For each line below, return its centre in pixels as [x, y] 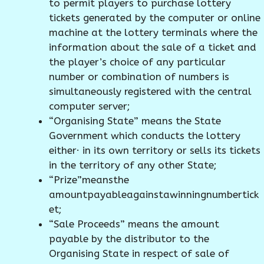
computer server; [89, 106]
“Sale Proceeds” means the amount [134, 224]
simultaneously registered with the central [150, 91]
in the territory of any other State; [133, 165]
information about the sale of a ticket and [152, 47]
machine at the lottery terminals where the [153, 32]
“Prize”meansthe [89, 179]
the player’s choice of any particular [137, 62]
